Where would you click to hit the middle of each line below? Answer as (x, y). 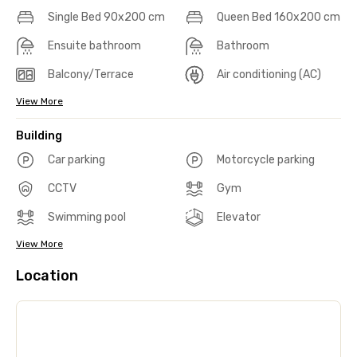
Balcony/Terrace (91, 74)
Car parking (76, 159)
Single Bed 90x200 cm (106, 17)
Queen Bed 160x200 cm (279, 17)
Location (47, 275)
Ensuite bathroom (94, 45)
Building (39, 135)
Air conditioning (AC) (269, 74)
